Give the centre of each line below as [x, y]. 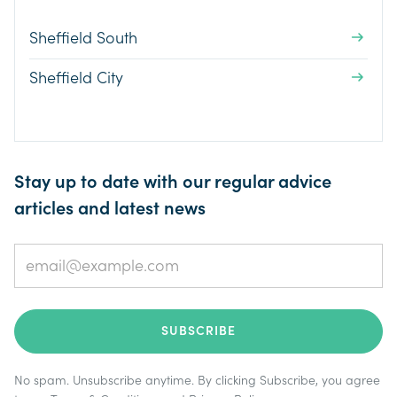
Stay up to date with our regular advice [173, 182]
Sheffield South [83, 39]
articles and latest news [110, 209]
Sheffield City [76, 78]
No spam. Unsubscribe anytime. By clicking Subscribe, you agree [197, 381]
